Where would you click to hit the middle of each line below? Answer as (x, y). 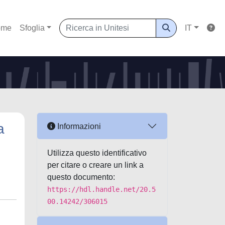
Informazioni (78, 126)
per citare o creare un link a (95, 165)
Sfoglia (32, 28)
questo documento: (81, 177)
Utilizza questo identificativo (97, 153)
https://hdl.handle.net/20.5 (101, 189)
